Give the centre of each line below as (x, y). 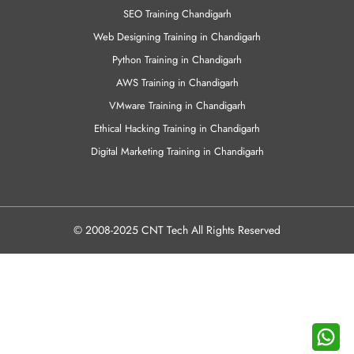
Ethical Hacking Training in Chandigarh (177, 36)
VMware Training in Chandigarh (177, 13)
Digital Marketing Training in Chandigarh (177, 58)
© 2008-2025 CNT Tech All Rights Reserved (177, 137)
